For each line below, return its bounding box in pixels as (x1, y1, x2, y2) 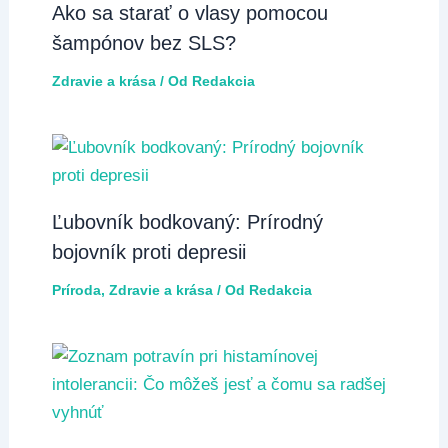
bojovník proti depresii (51, 240, 246, 263)
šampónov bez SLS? (51, 31, 236, 54)
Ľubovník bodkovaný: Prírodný (51, 210, 323, 233)
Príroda (51, 281, 101, 298)
